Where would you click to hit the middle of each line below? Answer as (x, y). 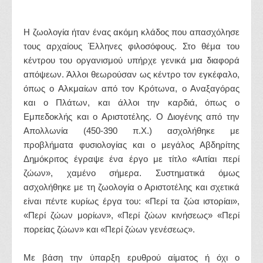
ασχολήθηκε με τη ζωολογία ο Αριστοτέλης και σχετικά (131, 187)
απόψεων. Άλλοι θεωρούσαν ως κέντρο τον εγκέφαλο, (131, 74)
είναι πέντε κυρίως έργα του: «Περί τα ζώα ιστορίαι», (131, 201)
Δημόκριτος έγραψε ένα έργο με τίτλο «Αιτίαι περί (131, 159)
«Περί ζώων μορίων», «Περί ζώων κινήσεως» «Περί (131, 215)
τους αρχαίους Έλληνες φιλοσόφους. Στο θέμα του (131, 46)
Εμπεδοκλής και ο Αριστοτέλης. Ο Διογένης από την (131, 116)
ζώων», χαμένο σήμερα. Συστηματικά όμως (131, 173)
